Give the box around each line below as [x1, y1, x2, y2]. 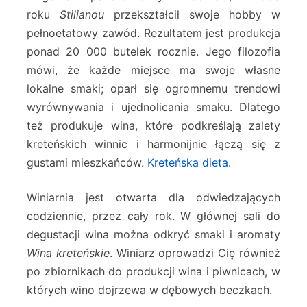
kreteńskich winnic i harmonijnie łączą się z [27, 137, 280, 151]
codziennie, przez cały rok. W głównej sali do [27, 209, 280, 223]
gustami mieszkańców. [27, 156, 147, 170]
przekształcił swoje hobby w [104, 8, 280, 22]
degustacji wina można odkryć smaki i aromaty [27, 228, 280, 242]
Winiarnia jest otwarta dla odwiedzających [27, 191, 280, 205]
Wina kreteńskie [27, 246, 110, 260]
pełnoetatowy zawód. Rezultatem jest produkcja [27, 26, 280, 40]
